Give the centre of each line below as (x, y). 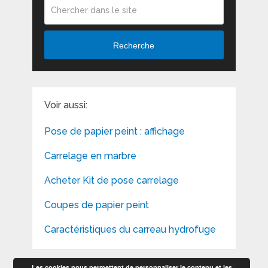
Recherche (134, 45)
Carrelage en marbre (90, 156)
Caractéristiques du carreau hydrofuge (130, 230)
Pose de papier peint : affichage (114, 132)
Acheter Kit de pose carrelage (111, 181)
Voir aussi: (66, 105)
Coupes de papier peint (96, 205)
